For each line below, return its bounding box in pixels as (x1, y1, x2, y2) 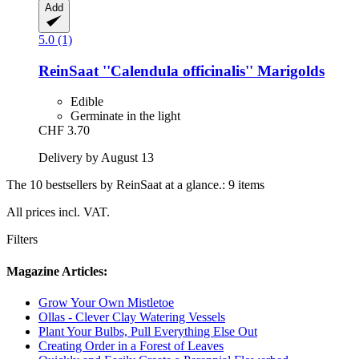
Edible (71, 95, 103, 109)
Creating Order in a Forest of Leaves (38, 338, 224, 353)
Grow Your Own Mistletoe (38, 295, 174, 309)
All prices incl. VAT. (6, 205, 110, 220)
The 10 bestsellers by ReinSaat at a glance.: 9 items (6, 178, 264, 192)
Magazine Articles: (6, 264, 107, 278)
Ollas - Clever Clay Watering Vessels (38, 309, 225, 324)
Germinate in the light (71, 109, 180, 123)
